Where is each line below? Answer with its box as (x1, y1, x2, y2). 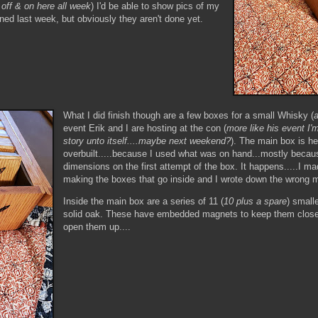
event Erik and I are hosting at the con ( (63, 122, 227, 133)
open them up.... (63, 221, 134, 232)
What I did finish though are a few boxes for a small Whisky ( (63, 109, 314, 121)
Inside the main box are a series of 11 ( (63, 195, 224, 207)
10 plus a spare (224, 195, 287, 207)
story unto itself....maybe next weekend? (63, 135, 231, 146)
